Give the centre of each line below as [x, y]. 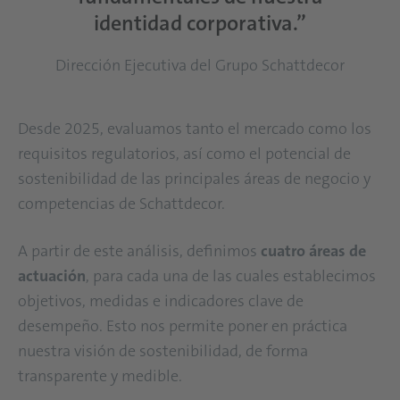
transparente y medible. [104, 375]
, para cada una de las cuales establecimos [231, 275]
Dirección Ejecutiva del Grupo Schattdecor [200, 65]
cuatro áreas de [313, 250]
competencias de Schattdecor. [123, 203]
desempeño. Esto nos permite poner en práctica [183, 325]
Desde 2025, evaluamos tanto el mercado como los [195, 128]
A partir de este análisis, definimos [139, 250]
